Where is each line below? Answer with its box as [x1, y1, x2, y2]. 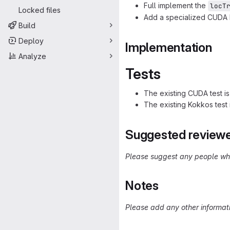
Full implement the [144, 1, 208, 10]
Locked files [18, 5, 61, 14]
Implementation [125, 40, 212, 55]
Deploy [18, 36, 44, 45]
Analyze [18, 51, 46, 61]
